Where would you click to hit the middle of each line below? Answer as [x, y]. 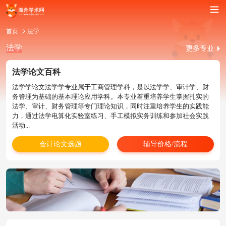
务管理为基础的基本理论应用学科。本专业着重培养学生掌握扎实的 [110, 96]
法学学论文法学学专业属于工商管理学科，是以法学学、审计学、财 [110, 87]
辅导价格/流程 [165, 144]
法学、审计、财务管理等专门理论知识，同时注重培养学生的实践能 [110, 106]
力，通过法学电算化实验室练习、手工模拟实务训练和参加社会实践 [110, 116]
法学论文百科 [36, 72]
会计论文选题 [61, 144]
